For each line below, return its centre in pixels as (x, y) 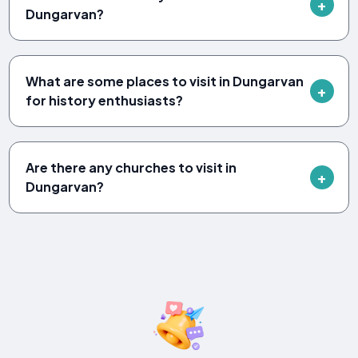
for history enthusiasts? (105, 100)
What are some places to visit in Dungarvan (165, 81)
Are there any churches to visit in (131, 167)
